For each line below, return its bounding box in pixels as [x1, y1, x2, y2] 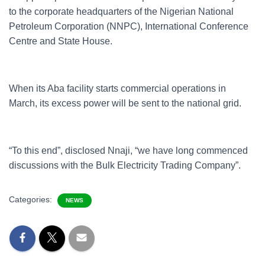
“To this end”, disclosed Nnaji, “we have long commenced [9, 146, 248, 156]
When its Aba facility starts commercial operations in [9, 83, 226, 93]
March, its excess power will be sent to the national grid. [9, 98, 241, 108]
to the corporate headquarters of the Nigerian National [9, 7, 234, 17]
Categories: [9, 195, 54, 204]
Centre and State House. [9, 36, 112, 46]
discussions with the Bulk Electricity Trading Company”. [9, 160, 241, 170]
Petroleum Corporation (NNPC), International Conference [9, 21, 248, 31]
